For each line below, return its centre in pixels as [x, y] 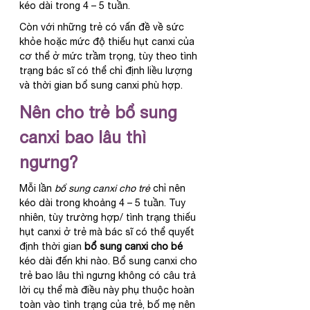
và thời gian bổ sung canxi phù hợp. [101, 85]
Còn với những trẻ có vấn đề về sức [103, 27]
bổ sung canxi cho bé [134, 246]
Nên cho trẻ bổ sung [101, 112]
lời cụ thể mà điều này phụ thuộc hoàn [108, 290]
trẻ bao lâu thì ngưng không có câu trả [109, 275]
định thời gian [52, 246]
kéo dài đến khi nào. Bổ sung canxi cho [110, 261]
